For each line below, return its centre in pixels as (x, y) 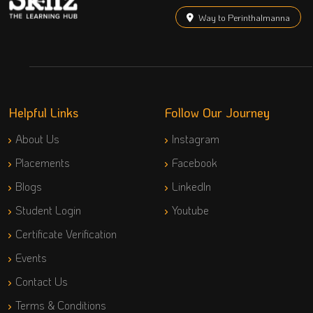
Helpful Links (43, 113)
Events (31, 258)
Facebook (195, 163)
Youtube (190, 210)
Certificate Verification (66, 234)
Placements (43, 163)
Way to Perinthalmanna (244, 17)
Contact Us (42, 282)
